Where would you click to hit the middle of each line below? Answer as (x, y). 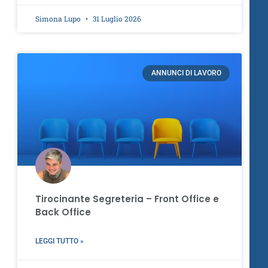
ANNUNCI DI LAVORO (186, 73)
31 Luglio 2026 (116, 19)
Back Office (63, 212)
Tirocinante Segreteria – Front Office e (127, 199)
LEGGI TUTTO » (60, 241)
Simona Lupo (59, 19)
